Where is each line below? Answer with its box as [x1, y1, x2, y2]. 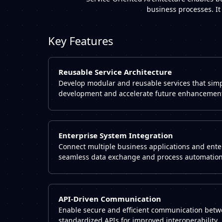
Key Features [48, 33, 113, 48]
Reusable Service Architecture [58, 66, 172, 77]
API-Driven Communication [58, 193, 161, 204]
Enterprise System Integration [58, 130, 173, 140]
